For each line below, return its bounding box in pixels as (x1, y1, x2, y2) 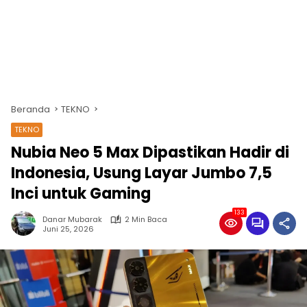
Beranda (11, 103, 50, 116)
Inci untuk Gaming (11, 183, 151, 204)
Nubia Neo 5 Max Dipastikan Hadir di (11, 142, 289, 163)
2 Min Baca (125, 214, 167, 225)
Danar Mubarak (42, 214, 102, 225)
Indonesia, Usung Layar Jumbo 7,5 (11, 162, 272, 184)
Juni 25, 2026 (42, 223, 94, 234)
